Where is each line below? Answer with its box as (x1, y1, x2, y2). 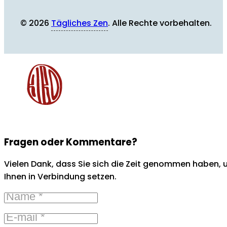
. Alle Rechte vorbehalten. (108, 17, 212, 29)
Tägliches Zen (51, 17, 108, 29)
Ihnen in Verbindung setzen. (4, 171, 117, 183)
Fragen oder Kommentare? (4, 135, 137, 149)
